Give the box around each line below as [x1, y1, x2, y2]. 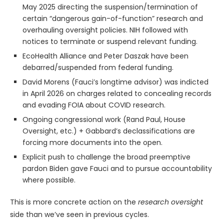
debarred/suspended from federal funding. [22, 62, 173, 72]
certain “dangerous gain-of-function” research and [22, 13, 203, 23]
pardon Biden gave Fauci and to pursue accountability [22, 163, 212, 173]
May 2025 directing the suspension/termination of [22, 1, 198, 12]
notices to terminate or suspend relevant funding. [22, 36, 197, 46]
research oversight [138, 196, 203, 207]
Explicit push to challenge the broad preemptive [22, 151, 190, 162]
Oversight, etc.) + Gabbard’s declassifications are [22, 125, 195, 136]
